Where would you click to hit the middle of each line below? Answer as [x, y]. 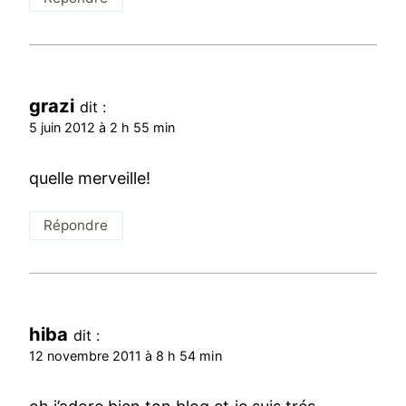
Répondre [76, 226]
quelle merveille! [90, 178]
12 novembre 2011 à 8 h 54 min [126, 356]
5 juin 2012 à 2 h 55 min [102, 128]
